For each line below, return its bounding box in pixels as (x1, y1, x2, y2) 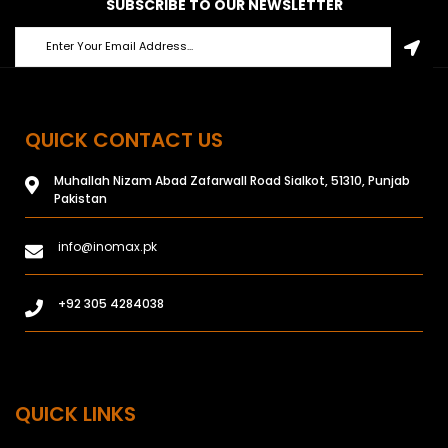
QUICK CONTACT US (25, 125, 223, 154)
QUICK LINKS (15, 399, 136, 428)
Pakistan (54, 189, 107, 207)
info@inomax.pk (58, 237, 157, 255)
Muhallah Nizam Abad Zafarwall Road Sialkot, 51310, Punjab (54, 171, 410, 189)
